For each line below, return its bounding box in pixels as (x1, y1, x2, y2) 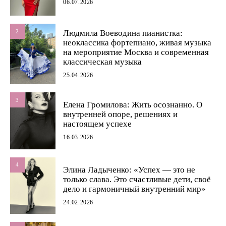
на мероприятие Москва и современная (63, 47, 209, 58)
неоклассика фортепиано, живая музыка (63, 38, 211, 48)
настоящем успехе (63, 119, 132, 129)
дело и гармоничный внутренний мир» (63, 184, 206, 194)
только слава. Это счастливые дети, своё (63, 174, 211, 184)
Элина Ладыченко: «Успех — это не (63, 164, 195, 175)
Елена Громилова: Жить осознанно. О (63, 100, 202, 110)
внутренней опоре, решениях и (63, 109, 178, 120)
